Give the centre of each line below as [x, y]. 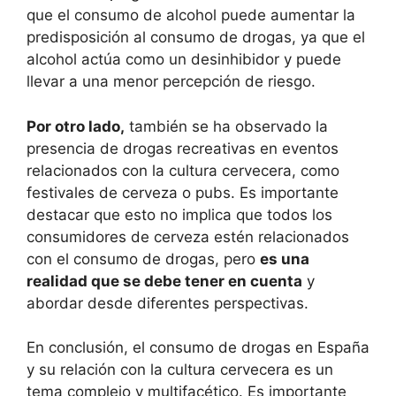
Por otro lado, [76, 126]
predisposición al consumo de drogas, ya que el [196, 37]
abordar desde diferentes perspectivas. [168, 303]
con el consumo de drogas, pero [143, 259]
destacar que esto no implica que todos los [179, 214]
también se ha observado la [226, 126]
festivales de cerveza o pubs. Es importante [183, 192]
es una [285, 259]
